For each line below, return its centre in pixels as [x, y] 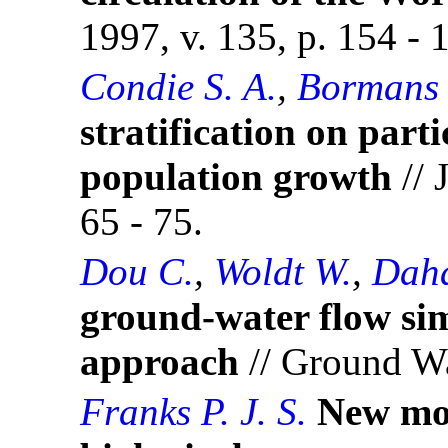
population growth [236, 177]
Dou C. [137, 272]
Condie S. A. [178, 87]
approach [159, 362]
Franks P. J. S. [193, 412]
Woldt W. [283, 272]
